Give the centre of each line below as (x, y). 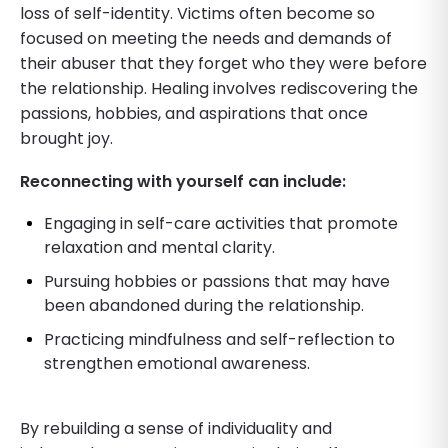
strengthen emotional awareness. (177, 363)
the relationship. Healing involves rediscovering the (219, 88)
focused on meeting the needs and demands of (206, 38)
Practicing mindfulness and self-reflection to (219, 339)
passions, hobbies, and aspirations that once (194, 113)
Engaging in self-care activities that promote (221, 223)
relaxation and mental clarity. (159, 247)
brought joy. (66, 138)
